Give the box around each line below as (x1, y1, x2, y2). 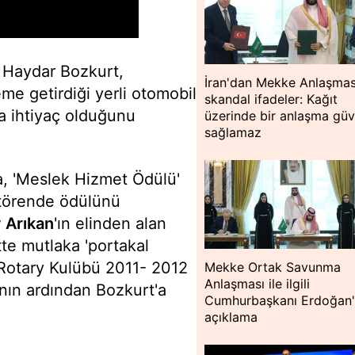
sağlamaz (204, 124, 262, 140)
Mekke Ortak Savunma (204, 259, 342, 276)
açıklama (204, 309, 258, 326)
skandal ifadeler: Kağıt (204, 90, 338, 107)
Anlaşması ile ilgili (204, 276, 311, 292)
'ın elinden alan (54, 214, 166, 233)
